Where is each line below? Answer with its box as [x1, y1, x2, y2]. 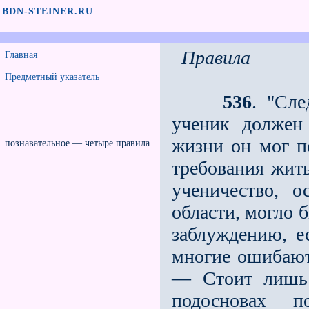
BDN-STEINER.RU [2, 6, 93, 17]
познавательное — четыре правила [5, 138, 150, 148]
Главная [5, 50, 37, 60]
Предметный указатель [5, 72, 99, 82]
